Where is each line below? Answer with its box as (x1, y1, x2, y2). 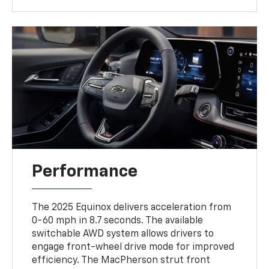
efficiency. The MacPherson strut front (32, 256, 211, 266)
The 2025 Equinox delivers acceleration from (32, 203, 232, 213)
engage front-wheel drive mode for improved (32, 243, 235, 253)
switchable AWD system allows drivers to (32, 229, 214, 240)
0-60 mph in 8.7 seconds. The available (32, 216, 204, 226)
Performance (32, 163, 138, 181)
